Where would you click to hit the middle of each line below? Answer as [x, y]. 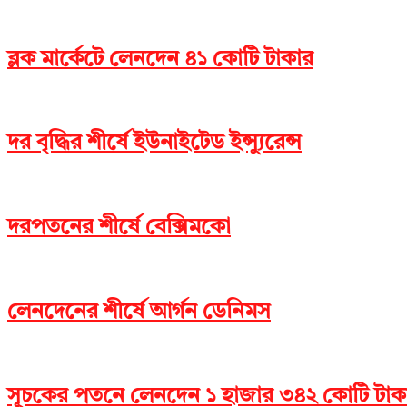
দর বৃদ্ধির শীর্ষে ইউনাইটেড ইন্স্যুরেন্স [154, 144]
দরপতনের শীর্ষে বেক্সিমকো [119, 228]
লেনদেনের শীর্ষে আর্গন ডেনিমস [139, 312]
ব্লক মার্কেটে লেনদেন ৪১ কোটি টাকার [160, 60]
